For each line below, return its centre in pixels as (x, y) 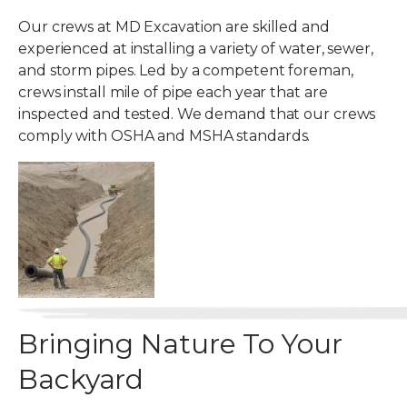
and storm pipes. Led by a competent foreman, (186, 70)
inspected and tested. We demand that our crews (197, 114)
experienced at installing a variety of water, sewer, (196, 49)
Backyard (81, 379)
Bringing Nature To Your (180, 344)
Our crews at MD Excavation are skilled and (174, 27)
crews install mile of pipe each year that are (173, 92)
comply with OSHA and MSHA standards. (164, 136)
